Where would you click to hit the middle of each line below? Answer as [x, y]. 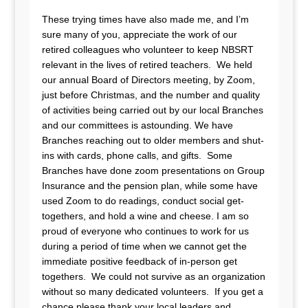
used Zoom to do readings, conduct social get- [143, 201]
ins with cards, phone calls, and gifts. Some [137, 155]
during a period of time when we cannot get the [144, 246]
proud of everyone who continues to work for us [145, 231]
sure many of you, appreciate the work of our [139, 34]
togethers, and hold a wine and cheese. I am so [145, 216]
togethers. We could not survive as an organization [153, 276]
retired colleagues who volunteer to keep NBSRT [147, 49]
